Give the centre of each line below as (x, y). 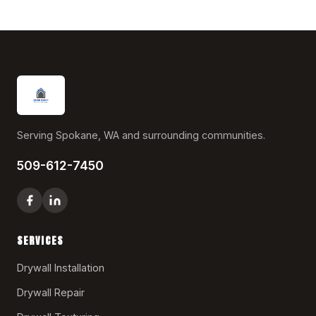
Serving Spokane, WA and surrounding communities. (141, 135)
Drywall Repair (51, 292)
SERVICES (40, 241)
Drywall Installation (61, 267)
